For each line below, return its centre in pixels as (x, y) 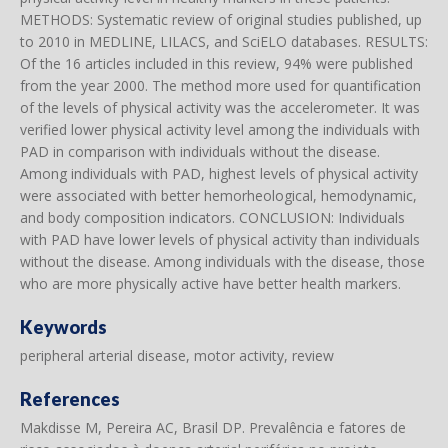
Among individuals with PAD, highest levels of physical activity (219, 173)
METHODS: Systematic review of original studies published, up (221, 19)
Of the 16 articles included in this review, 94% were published (216, 63)
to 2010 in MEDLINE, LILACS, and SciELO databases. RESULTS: (224, 41)
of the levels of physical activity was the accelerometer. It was (220, 107)
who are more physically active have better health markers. (210, 283)
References (70, 399)
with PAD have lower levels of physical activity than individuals (220, 239)
